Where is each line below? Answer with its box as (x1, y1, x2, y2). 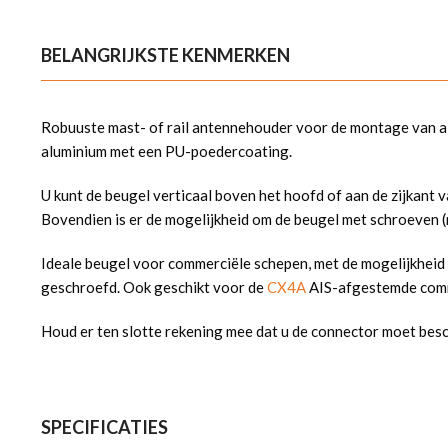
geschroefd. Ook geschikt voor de (41, 278, 267, 297)
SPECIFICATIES (41, 415, 168, 438)
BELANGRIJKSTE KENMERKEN (41, 43, 290, 66)
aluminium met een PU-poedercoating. (41, 142, 292, 161)
